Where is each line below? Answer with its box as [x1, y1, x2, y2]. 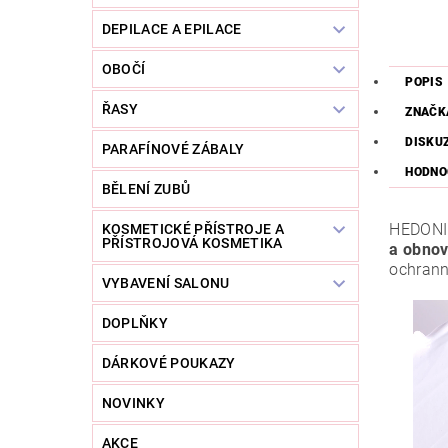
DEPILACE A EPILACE [101, 21, 242, 38]
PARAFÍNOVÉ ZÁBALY [101, 141, 245, 158]
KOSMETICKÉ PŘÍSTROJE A [101, 221, 284, 238]
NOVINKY [101, 395, 166, 412]
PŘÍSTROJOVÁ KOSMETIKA [101, 235, 283, 252]
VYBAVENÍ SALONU [101, 275, 230, 292]
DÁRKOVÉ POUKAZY [101, 355, 236, 372]
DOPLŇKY [101, 315, 169, 332]
